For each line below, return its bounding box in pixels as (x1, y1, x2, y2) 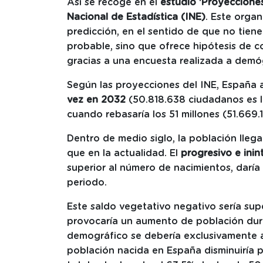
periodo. (67, 178, 107, 188)
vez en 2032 (67, 95, 129, 105)
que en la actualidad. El (67, 149, 181, 159)
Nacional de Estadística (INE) (67, 12, 205, 22)
